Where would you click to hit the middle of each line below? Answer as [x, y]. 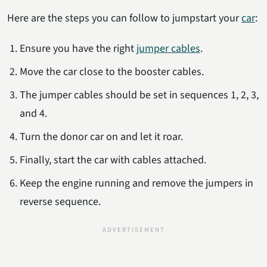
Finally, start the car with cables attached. [113, 160]
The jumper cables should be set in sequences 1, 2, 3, [139, 95]
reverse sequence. [60, 201]
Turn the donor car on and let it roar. [101, 136]
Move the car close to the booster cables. [111, 72]
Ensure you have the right [78, 48]
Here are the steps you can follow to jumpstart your [124, 18]
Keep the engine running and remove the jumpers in [136, 183]
